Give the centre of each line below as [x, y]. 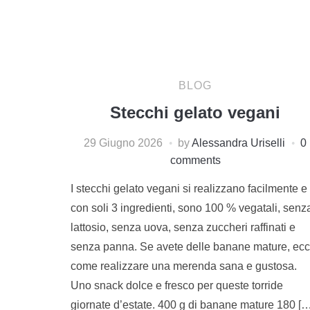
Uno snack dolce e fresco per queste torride [177, 285]
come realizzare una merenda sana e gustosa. [184, 266]
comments [195, 160]
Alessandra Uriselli [238, 143]
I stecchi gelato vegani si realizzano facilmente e [189, 188]
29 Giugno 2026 [123, 143]
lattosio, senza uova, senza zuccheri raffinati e [183, 227]
